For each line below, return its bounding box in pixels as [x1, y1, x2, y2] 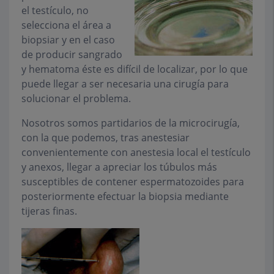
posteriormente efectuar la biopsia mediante [21, 189, 229, 203]
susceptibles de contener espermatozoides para [21, 174, 244, 188]
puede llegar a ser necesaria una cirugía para [21, 76, 229, 91]
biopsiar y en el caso [21, 32, 115, 46]
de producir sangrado [21, 47, 122, 61]
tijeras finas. [21, 204, 77, 218]
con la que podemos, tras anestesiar [21, 130, 190, 144]
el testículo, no [21, 3, 89, 17]
